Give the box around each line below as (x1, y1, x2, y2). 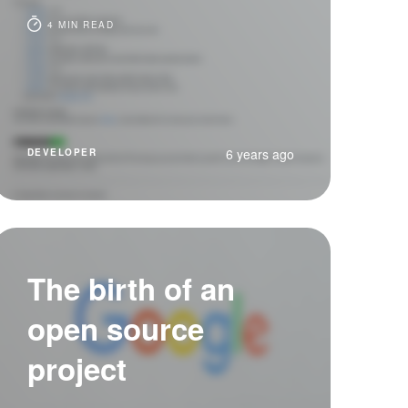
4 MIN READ (43, 18, 115, 31)
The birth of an (26, 267, 235, 310)
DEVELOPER (26, 146, 97, 158)
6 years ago (225, 145, 294, 163)
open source (26, 307, 204, 350)
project (26, 347, 127, 390)
